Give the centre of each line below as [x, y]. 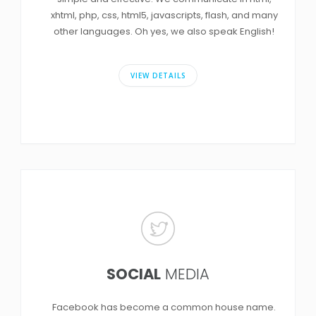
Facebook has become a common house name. [164, 307]
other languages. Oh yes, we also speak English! [164, 31]
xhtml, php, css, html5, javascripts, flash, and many [164, 15]
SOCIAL [133, 274]
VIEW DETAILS [158, 75]
